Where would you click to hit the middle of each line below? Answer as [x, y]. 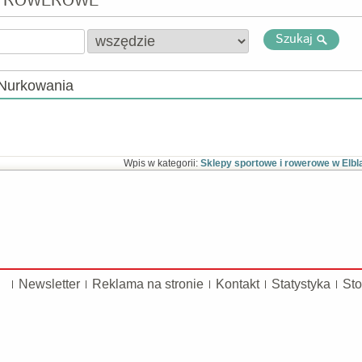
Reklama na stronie [148, 284]
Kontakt [238, 284]
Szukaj [294, 39]
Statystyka [301, 284]
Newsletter [49, 284]
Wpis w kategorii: [162, 163]
